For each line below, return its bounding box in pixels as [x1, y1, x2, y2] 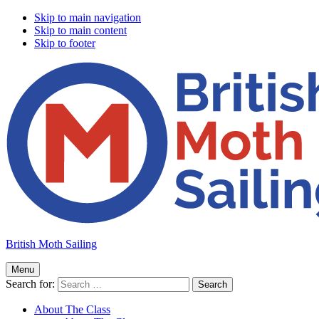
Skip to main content [34, 24, 127, 36]
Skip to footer [34, 37, 95, 49]
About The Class [34, 303, 110, 315]
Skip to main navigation [34, 11, 141, 23]
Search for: [6, 278, 55, 290]
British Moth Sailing [6, 238, 97, 250]
